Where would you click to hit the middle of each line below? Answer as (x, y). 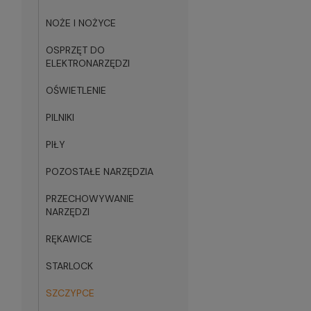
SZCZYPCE (70, 293)
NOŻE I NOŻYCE (81, 23)
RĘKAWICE (69, 239)
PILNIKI (60, 117)
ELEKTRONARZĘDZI (88, 63)
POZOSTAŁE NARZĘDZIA (100, 171)
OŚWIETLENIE (76, 90)
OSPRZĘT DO (75, 50)
